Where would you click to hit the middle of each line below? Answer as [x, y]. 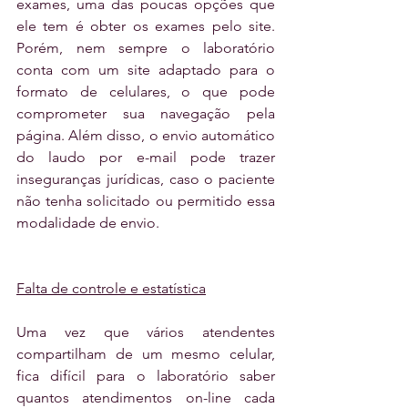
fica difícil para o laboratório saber [146, 375]
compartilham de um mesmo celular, [146, 353]
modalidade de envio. [88, 222]
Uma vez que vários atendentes [146, 331]
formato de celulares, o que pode [146, 91]
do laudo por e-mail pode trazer [146, 157]
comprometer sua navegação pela [146, 113]
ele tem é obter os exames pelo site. [146, 25]
